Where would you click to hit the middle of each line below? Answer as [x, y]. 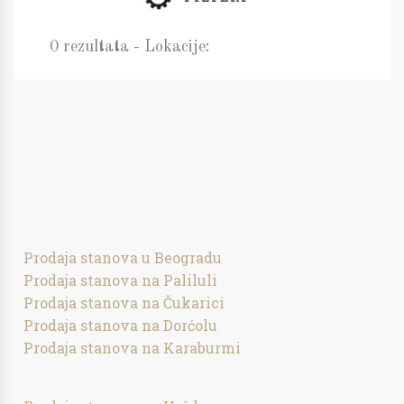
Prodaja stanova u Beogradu [123, 257]
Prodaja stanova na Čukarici [124, 303]
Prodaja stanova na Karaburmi [133, 348]
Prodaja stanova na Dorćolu [121, 325]
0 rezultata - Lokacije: [130, 47]
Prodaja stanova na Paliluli [121, 280]
